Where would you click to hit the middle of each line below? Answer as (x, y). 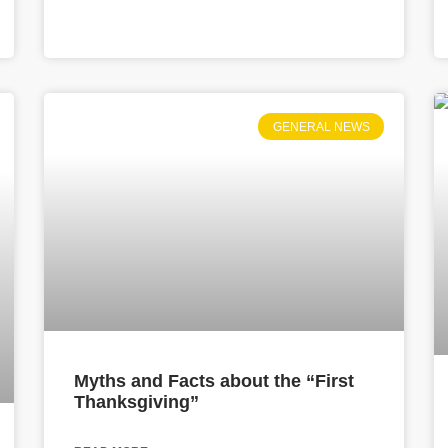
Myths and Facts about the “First (214, 381)
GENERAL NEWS (321, 126)
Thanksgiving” (136, 402)
